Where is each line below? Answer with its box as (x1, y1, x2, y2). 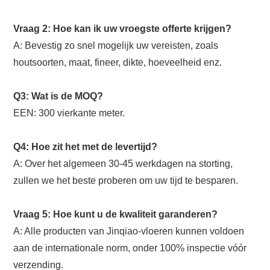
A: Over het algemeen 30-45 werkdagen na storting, (13, 159, 233, 169)
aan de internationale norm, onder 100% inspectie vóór (13, 243, 247, 254)
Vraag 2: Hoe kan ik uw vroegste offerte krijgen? (13, 24, 232, 34)
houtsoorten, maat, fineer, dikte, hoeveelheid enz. (13, 57, 222, 68)
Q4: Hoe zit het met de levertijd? (13, 142, 158, 152)
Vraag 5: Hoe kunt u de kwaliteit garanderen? (13, 209, 218, 220)
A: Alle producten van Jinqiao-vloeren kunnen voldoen (13, 226, 245, 237)
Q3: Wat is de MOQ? (13, 91, 104, 102)
